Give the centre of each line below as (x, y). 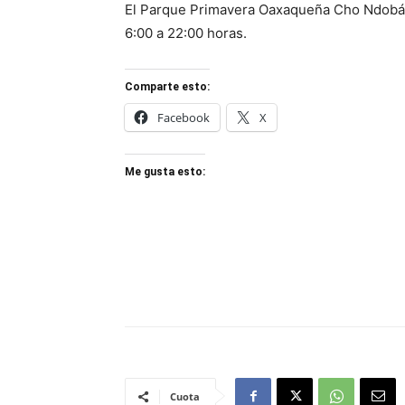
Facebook (184, 118)
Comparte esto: (167, 87)
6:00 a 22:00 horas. (186, 33)
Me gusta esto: (165, 172)
